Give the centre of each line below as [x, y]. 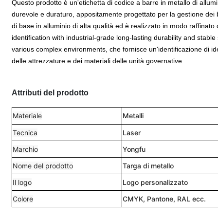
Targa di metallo [148, 166]
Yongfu [134, 149]
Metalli [133, 116]
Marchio [25, 149]
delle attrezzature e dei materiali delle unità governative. [98, 61]
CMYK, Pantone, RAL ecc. [164, 199]
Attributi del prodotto [50, 93]
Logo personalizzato [155, 182]
